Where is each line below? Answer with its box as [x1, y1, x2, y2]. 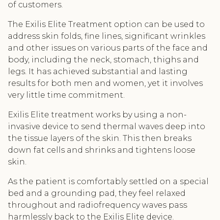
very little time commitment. [8, 90, 125, 100]
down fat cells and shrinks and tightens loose [8, 145, 195, 155]
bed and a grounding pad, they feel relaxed [8, 189, 186, 198]
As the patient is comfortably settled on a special [8, 177, 209, 186]
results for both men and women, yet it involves [8, 79, 203, 88]
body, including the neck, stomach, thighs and [8, 55, 199, 64]
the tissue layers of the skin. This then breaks [8, 134, 192, 143]
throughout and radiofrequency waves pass [8, 200, 187, 210]
